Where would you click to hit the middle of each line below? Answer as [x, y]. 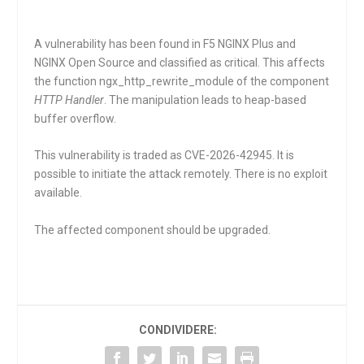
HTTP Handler [69, 100]
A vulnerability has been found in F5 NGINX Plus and [165, 44]
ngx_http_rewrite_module [167, 81]
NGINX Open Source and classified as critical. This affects [180, 63]
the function [67, 81]
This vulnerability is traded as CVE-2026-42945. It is [165, 156]
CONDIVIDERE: [178, 329]
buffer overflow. [76, 119]
